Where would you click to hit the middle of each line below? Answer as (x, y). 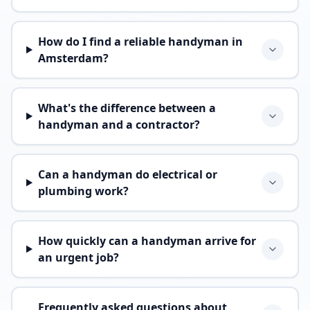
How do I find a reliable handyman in (140, 42)
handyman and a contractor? (119, 125)
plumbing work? (83, 191)
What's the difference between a (127, 108)
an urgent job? (78, 257)
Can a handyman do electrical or (127, 174)
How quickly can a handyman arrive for (147, 241)
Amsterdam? (73, 58)
